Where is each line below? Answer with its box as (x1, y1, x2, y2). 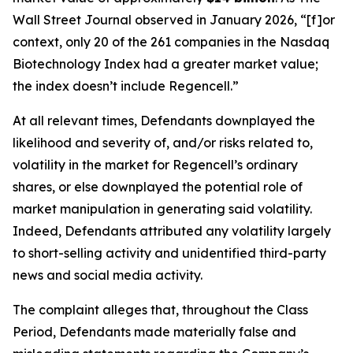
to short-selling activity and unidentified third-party (13, 245, 326, 261)
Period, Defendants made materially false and (13, 324, 296, 340)
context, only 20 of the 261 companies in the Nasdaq (13, 34, 329, 50)
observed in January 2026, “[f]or (132, 12, 335, 28)
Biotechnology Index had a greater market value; (13, 56, 318, 72)
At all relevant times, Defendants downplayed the (13, 113, 315, 128)
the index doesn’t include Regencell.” (13, 78, 239, 94)
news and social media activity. (13, 267, 203, 283)
